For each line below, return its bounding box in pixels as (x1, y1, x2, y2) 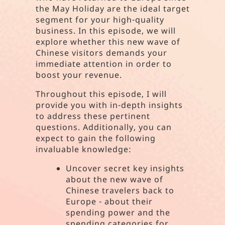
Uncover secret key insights (66, 163, 185, 174)
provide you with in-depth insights (36, 99, 183, 110)
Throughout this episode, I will (36, 88, 167, 99)
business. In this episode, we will (36, 25, 176, 36)
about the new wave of (66, 174, 164, 185)
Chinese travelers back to (66, 185, 175, 196)
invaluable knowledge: (36, 144, 132, 155)
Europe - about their (66, 196, 153, 207)
